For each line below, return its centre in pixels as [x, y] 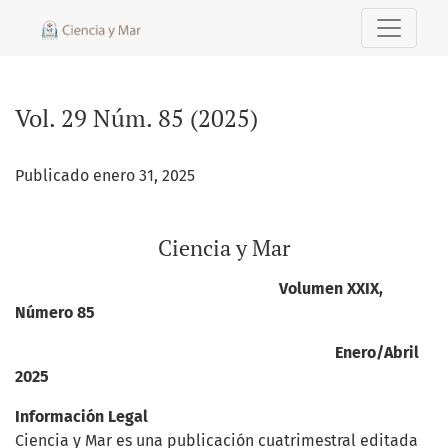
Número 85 [55, 312]
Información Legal [81, 416]
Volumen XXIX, [331, 288]
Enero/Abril [217, 352]
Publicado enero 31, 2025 [105, 175]
